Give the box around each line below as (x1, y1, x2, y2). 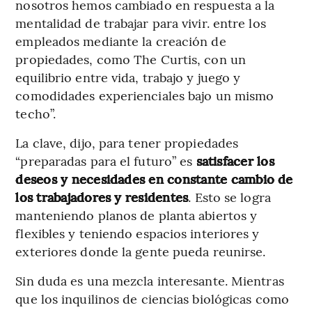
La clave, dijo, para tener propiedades (15, 133, 239, 151)
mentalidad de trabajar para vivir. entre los (15, 13, 266, 31)
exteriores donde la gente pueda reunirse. (15, 242, 266, 260)
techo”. (15, 104, 56, 122)
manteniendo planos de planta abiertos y (15, 205, 258, 224)
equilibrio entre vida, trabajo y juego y (15, 68, 241, 86)
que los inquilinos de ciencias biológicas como (15, 289, 289, 307)
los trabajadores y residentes (15, 187, 189, 205)
